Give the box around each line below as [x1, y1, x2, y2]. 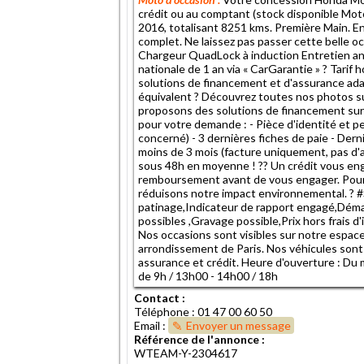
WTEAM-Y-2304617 [134, 345, 237, 360]
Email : [134, 318, 168, 332]
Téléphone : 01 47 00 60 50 [134, 304, 272, 318]
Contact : [134, 290, 185, 305]
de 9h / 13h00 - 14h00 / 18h [138, 268, 278, 283]
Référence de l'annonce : [134, 331, 265, 346]
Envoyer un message [186, 318, 291, 332]
